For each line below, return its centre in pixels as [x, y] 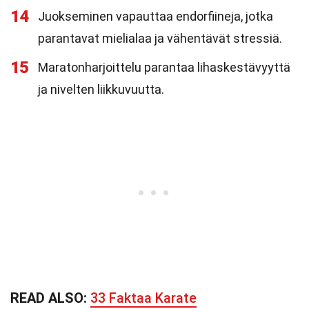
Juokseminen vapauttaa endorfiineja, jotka [156, 16]
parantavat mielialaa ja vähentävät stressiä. [160, 38]
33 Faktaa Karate [143, 298]
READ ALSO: [50, 298]
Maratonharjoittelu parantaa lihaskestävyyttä [164, 67]
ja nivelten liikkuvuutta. [101, 89]
